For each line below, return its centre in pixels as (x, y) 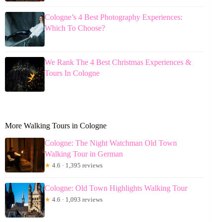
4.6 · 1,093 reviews (77, 200)
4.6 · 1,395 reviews (77, 166)
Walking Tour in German (84, 154)
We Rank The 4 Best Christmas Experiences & (118, 62)
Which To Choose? (75, 28)
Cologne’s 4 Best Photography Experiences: (113, 17)
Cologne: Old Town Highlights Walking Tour (116, 188)
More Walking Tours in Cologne (56, 126)
